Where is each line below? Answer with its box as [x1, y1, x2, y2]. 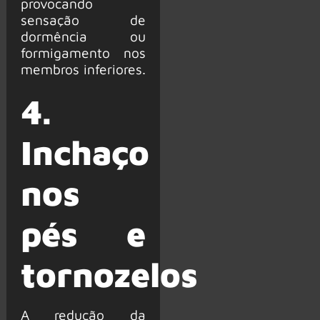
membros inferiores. [20, 61, 146, 78]
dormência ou [20, 28, 146, 45]
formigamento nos [20, 44, 146, 61]
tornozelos [20, 254, 198, 294]
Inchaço [20, 131, 150, 172]
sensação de [20, 11, 146, 29]
